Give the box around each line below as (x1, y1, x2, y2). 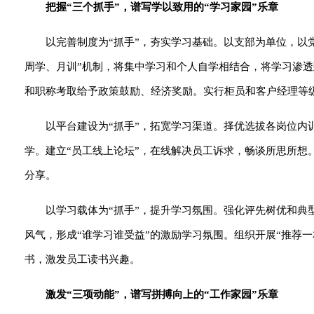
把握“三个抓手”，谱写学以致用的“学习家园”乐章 (46, 1, 278, 13)
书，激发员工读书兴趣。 (25, 254, 140, 265)
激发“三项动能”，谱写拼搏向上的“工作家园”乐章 (46, 289, 278, 300)
